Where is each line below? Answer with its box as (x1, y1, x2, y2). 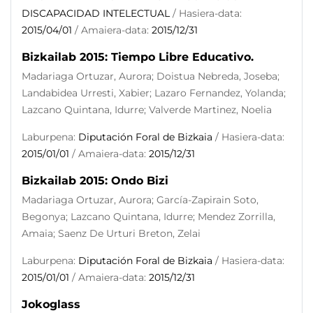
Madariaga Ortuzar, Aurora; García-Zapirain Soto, (22, 194, 259, 206)
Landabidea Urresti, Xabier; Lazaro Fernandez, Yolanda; (22, 87, 286, 99)
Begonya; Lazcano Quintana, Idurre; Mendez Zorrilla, (22, 210, 275, 223)
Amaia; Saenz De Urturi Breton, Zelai (22, 227, 201, 240)
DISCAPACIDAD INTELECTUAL (22, 7, 170, 20)
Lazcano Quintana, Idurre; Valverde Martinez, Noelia (22, 103, 272, 116)
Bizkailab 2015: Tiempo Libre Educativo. (22, 50, 254, 64)
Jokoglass (22, 298, 80, 311)
